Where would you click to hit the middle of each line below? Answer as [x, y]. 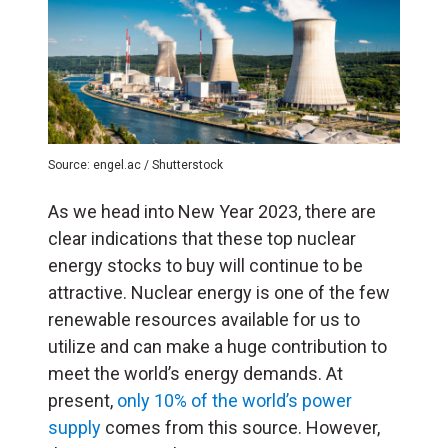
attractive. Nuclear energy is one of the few [219, 292]
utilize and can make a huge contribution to [217, 346]
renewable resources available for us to [204, 319]
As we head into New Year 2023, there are [212, 211]
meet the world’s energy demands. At [195, 373]
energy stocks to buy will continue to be [205, 265]
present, [82, 400]
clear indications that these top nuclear [202, 238]
